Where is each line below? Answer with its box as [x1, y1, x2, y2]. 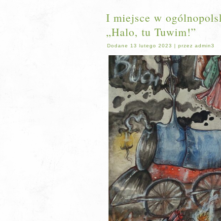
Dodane [107, 43, 128, 48]
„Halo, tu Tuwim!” [106, 25, 196, 39]
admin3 [195, 43, 215, 48]
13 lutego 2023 [130, 43, 172, 48]
